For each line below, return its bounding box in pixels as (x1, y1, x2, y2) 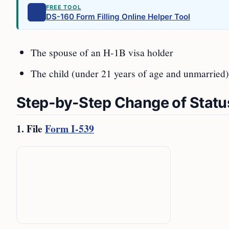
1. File (16, 121, 45, 136)
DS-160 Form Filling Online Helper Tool (46, 12, 190, 21)
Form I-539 (45, 121, 94, 136)
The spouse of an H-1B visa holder (31, 45, 173, 59)
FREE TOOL (46, 4, 81, 11)
